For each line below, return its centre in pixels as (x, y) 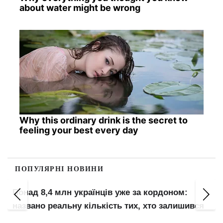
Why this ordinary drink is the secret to (103, 120)
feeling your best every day (79, 130)
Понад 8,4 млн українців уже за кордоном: (100, 193)
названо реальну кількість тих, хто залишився (108, 206)
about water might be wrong (80, 7)
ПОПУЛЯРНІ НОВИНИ (59, 168)
